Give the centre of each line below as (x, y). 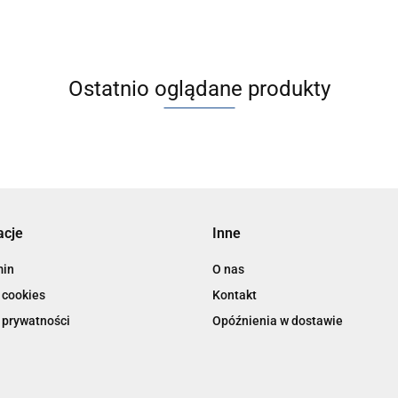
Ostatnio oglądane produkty (199, 88)
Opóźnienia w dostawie (278, 320)
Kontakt (235, 295)
